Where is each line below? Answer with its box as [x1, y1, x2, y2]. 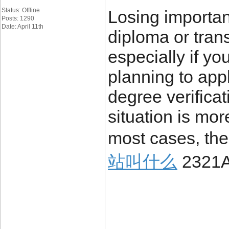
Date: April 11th [2, 23, 43, 30]
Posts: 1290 [2, 15, 34, 22]
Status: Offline [2, 7, 40, 14]
